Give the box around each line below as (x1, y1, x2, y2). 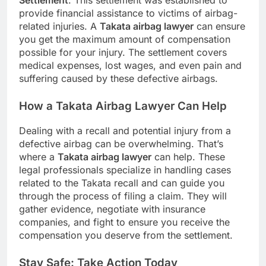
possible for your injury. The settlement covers (19, 46, 227, 59)
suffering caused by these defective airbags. (19, 72, 218, 85)
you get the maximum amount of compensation (19, 33, 230, 46)
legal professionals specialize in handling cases (19, 164, 231, 176)
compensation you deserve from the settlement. (19, 229, 233, 242)
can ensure (194, 20, 245, 33)
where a (19, 151, 58, 163)
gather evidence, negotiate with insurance (19, 203, 205, 216)
